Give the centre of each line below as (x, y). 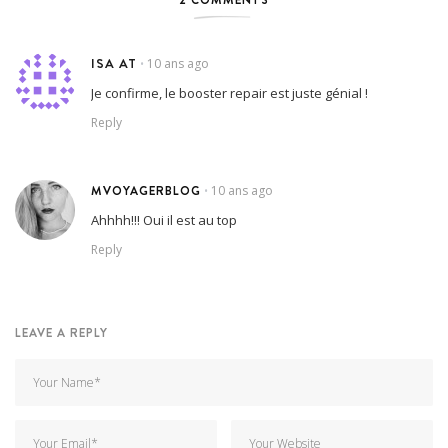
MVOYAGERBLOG (146, 191)
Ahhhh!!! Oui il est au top (164, 220)
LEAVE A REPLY (61, 333)
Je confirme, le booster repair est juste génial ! (229, 93)
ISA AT (114, 63)
